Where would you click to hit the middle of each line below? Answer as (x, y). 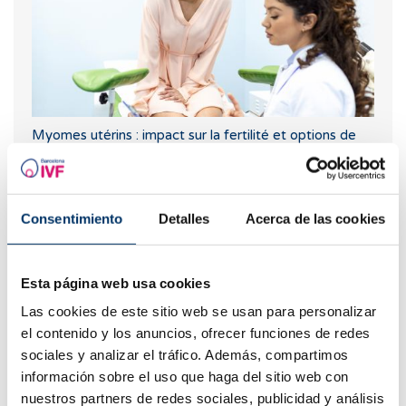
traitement (65, 154)
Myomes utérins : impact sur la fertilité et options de (194, 135)
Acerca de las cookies (315, 218)
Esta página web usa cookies (116, 283)
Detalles (184, 218)
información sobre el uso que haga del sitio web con (185, 376)
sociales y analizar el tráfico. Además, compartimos (185, 354)
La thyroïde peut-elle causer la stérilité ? (157, 384)
